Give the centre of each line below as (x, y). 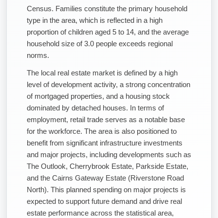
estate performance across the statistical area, (100, 213)
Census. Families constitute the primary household (107, 8)
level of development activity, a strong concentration (109, 84)
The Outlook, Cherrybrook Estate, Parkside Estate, (108, 166)
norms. (38, 55)
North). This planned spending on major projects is (106, 189)
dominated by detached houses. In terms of (95, 108)
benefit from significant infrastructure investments (105, 143)
